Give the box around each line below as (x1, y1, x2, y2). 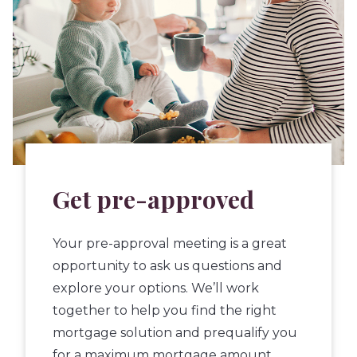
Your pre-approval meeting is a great (53, 235, 288, 251)
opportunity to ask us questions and (53, 257, 283, 273)
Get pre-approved (53, 182, 255, 215)
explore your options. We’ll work (53, 280, 260, 296)
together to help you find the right (53, 302, 277, 318)
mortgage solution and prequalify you (53, 324, 298, 340)
